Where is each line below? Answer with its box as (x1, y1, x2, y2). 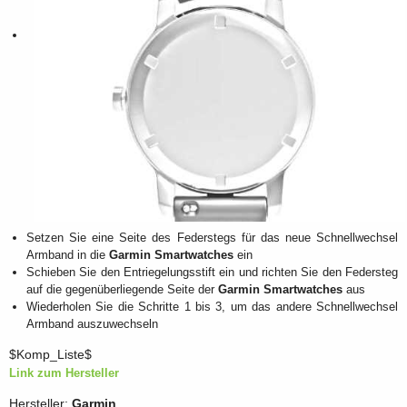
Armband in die (26, 247, 109, 262)
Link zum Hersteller (9, 366, 119, 381)
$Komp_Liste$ (9, 348, 92, 362)
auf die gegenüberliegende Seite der (26, 282, 218, 296)
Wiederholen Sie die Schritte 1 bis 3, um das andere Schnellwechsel (26, 299, 398, 313)
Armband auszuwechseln (26, 316, 158, 331)
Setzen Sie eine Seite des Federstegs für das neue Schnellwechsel (26, 230, 398, 244)
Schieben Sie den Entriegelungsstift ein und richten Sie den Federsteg (26, 264, 398, 279)
